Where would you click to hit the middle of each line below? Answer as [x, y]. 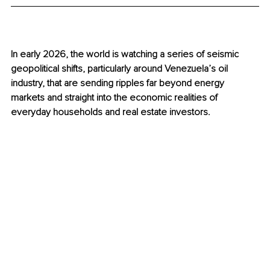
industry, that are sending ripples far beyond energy [119, 83]
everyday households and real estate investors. [111, 112]
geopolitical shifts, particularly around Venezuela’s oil [121, 69]
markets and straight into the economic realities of [115, 98]
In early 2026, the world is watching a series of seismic [126, 55]
